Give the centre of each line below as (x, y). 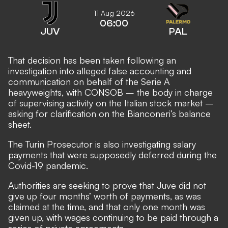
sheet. (20, 124)
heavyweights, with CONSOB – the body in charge (110, 92)
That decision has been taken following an (92, 60)
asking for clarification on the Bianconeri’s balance (109, 113)
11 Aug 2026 (114, 13)
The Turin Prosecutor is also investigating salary (102, 144)
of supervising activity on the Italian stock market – (111, 103)
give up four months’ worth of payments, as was (105, 196)
